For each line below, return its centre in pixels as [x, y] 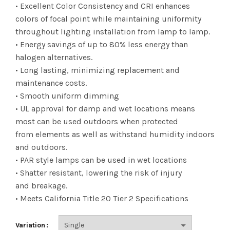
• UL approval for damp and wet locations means [105, 109]
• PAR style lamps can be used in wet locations [101, 160]
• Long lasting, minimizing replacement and [98, 70]
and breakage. [41, 186]
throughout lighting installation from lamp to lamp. [113, 32]
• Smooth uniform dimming [67, 96]
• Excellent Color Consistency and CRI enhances [103, 6]
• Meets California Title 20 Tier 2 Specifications [102, 198]
